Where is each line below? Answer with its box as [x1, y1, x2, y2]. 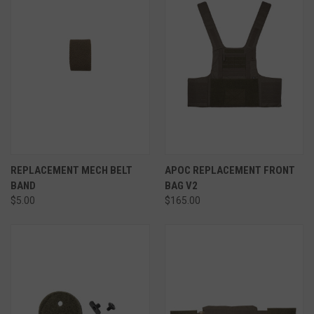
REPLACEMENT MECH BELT [11, 163, 132, 177]
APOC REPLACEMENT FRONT [164, 163, 295, 177]
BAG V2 [164, 179, 198, 192]
